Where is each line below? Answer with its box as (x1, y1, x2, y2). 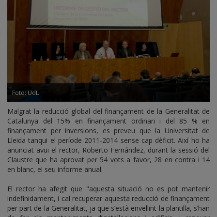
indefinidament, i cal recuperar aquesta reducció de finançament (7, 194, 210, 203)
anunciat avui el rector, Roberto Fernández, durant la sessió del (7, 145, 210, 155)
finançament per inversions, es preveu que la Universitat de (7, 126, 210, 136)
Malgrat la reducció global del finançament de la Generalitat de (7, 107, 210, 116)
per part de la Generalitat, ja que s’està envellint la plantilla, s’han (7, 203, 210, 213)
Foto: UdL (12, 88, 39, 97)
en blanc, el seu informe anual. (7, 165, 103, 174)
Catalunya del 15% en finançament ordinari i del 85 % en (7, 116, 210, 126)
